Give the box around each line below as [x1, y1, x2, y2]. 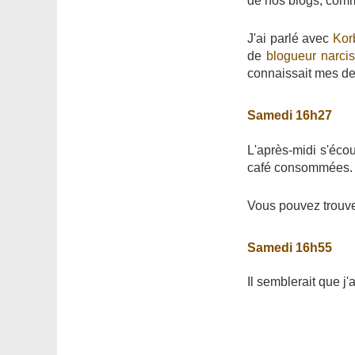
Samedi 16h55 [247, 240, 332, 254]
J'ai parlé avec [247, 32, 333, 46]
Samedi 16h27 [247, 109, 332, 123]
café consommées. [247, 160, 353, 174]
